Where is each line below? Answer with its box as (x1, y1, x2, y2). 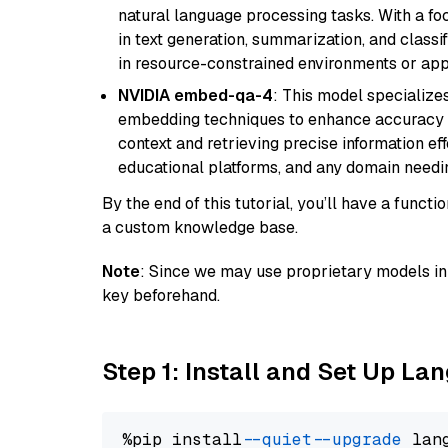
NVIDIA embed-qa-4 (118, 85, 273, 106)
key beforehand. (102, 285, 220, 306)
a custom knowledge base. (102, 217, 298, 238)
